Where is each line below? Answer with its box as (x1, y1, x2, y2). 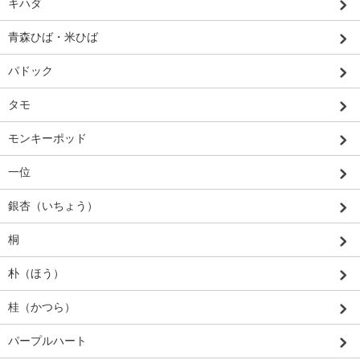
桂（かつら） (8, 300, 76, 313)
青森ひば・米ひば (8, 30, 98, 43)
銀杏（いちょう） (8, 198, 98, 212)
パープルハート (8, 333, 87, 347)
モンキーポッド (8, 131, 87, 145)
